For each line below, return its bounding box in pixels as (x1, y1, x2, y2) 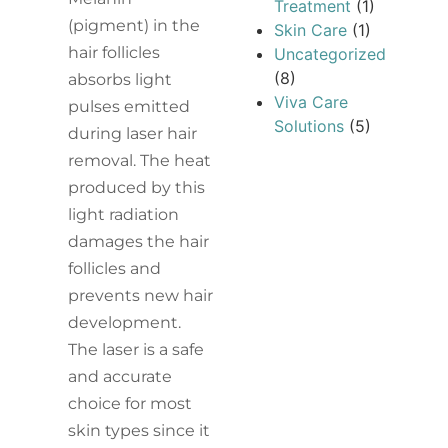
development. (68, 312, 182, 332)
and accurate (68, 366, 173, 386)
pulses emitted (68, 96, 191, 116)
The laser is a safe (68, 339, 205, 359)
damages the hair (68, 231, 210, 251)
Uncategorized (274, 43, 386, 64)
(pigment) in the (68, 15, 201, 35)
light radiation (68, 204, 180, 224)
